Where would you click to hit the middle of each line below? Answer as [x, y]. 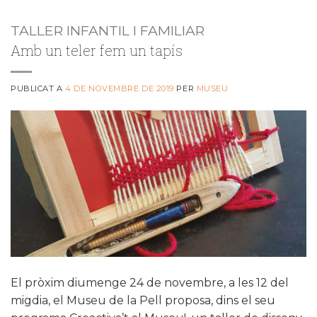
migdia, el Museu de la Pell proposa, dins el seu [143, 300]
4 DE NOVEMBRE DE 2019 [120, 88]
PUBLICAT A [38, 88]
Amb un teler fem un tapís [97, 50]
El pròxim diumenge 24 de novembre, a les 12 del [150, 282]
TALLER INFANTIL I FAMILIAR [108, 30]
